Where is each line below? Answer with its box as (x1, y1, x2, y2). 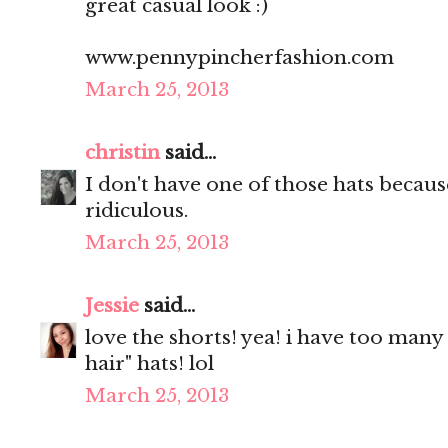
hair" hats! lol (85, 352, 214, 376)
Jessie (85, 294, 139, 318)
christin (85, 141, 160, 165)
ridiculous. (85, 199, 188, 223)
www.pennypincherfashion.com (85, 46, 394, 70)
